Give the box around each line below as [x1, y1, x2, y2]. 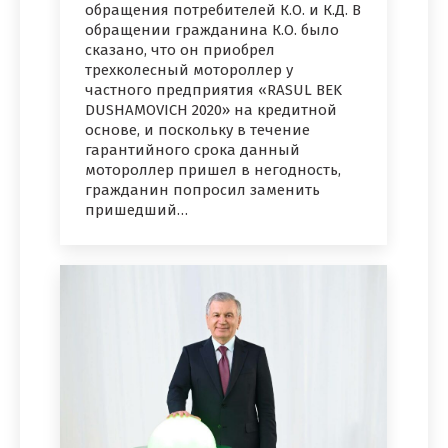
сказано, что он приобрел [85, 41, 275, 60]
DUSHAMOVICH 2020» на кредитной [85, 101, 337, 120]
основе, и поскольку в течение [85, 121, 310, 140]
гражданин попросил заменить [85, 181, 320, 200]
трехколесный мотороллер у [85, 61, 293, 80]
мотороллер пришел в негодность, [85, 161, 341, 180]
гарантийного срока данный [85, 141, 300, 160]
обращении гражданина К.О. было [85, 21, 339, 40]
